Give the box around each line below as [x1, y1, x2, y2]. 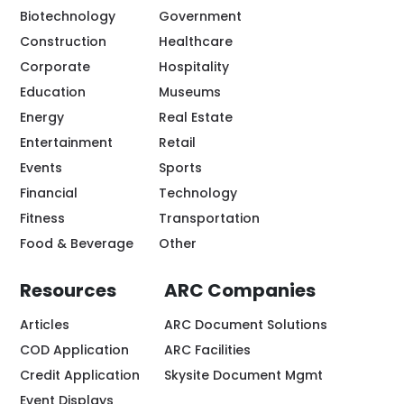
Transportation [159, 208, 260, 227]
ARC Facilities [164, 340, 251, 359]
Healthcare [159, 32, 233, 50]
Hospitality [159, 57, 229, 76]
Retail [159, 133, 196, 151]
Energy [20, 107, 64, 126]
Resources [20, 277, 116, 303]
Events [20, 158, 62, 177]
